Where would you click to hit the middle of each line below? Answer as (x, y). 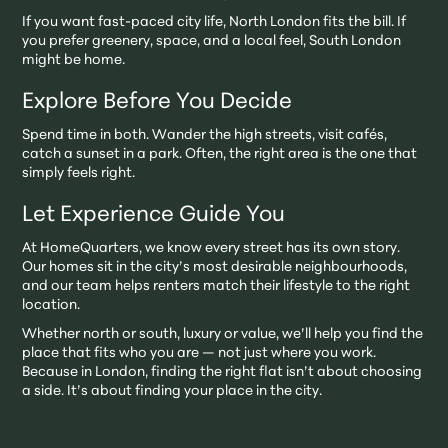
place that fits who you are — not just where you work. (199, 354)
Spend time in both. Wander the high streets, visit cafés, (205, 136)
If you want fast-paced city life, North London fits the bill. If (214, 23)
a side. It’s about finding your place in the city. (172, 392)
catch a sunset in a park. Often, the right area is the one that (220, 155)
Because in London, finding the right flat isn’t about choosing (222, 373)
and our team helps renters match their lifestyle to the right (216, 287)
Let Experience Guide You (154, 216)
